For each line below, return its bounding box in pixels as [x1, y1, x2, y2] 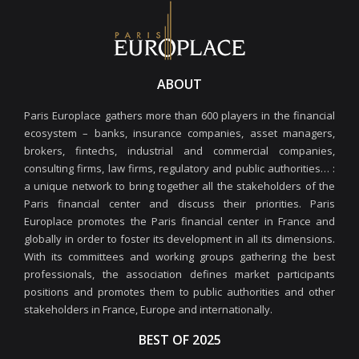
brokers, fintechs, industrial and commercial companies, [24, 143, 335, 158]
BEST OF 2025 [138, 331, 221, 349]
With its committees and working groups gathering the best [24, 248, 335, 264]
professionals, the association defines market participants [24, 266, 335, 281]
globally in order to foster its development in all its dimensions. [24, 231, 335, 246]
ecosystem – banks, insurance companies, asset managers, [24, 125, 335, 140]
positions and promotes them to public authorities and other [24, 284, 335, 299]
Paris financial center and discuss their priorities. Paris [24, 196, 335, 211]
